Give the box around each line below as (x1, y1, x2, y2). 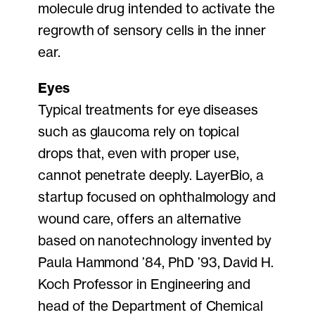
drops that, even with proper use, (38, 145, 240, 162)
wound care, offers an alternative (38, 210, 242, 228)
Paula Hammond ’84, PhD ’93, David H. (38, 254, 274, 271)
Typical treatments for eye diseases (38, 101, 259, 119)
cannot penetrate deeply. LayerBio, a (38, 167, 264, 184)
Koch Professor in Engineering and (38, 276, 251, 293)
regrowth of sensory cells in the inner (38, 22, 266, 39)
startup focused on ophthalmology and (38, 188, 276, 206)
